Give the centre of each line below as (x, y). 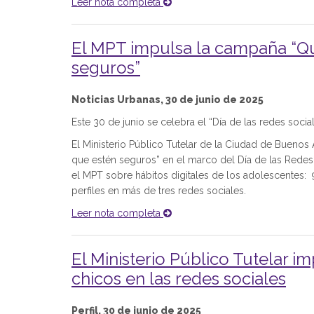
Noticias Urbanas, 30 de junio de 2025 (168, 100)
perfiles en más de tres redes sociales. (163, 191)
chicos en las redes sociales (179, 279)
